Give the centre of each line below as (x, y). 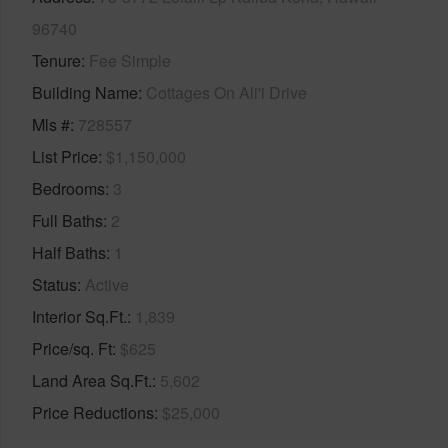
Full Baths (67, 220)
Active (107, 284)
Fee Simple (130, 60)
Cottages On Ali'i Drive (226, 92)
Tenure (56, 60)
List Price (65, 156)
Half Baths (69, 252)
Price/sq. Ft (72, 348)
